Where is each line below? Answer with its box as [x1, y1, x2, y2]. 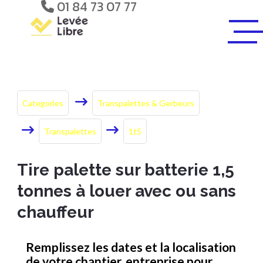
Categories [22, 98, 63, 108]
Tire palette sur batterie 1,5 [17, 160, 234, 180]
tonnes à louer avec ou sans [17, 181, 236, 201]
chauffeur [17, 203, 94, 222]
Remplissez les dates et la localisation [26, 240, 236, 254]
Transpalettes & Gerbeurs [97, 98, 194, 108]
